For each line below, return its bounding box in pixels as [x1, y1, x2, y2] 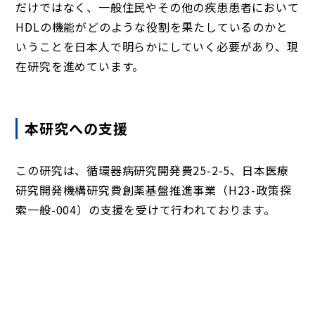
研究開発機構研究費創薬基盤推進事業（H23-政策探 [15, 181, 292, 198]
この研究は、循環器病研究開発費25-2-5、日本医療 [15, 161, 290, 179]
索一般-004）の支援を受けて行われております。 [15, 200, 276, 218]
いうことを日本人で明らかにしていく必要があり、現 [15, 37, 299, 55]
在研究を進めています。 [15, 57, 145, 75]
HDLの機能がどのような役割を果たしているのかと [15, 18, 288, 35]
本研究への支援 [25, 117, 129, 139]
